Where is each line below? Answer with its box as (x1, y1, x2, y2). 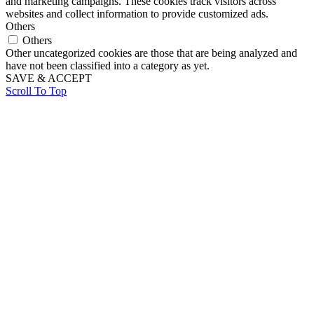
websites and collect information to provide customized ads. (6, 7, 268, 20)
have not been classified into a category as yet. (6, 59, 210, 71)
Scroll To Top (6, 84, 67, 97)
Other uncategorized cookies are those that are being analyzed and (6, 46, 297, 59)
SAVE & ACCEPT (6, 71, 92, 84)
